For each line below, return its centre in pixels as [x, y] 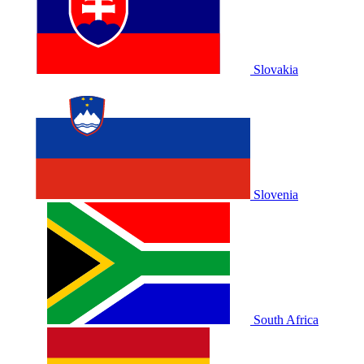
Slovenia [276, 195]
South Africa [286, 320]
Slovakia [276, 70]
